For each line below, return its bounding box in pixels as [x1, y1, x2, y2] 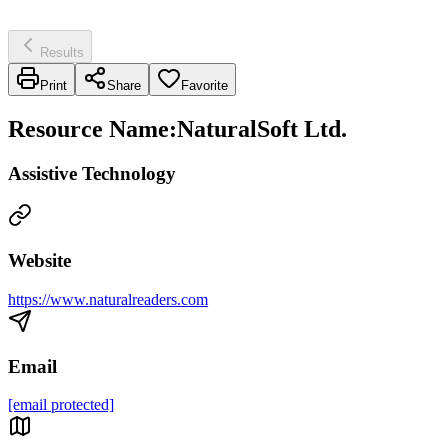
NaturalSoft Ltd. [177, 115, 347, 142]
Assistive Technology [8, 162, 176, 184]
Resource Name [8, 115, 169, 142]
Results [40, 44, 84, 60]
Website [8, 250, 71, 272]
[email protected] [8, 396, 114, 414]
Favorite [181, 77, 228, 93]
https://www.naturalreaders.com [8, 290, 208, 308]
